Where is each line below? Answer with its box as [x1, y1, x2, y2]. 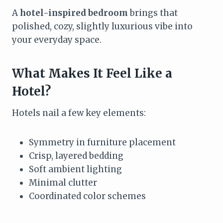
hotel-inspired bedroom [20, 7, 128, 18]
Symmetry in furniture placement [29, 136, 176, 148]
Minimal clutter [29, 177, 97, 188]
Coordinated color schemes [29, 190, 146, 202]
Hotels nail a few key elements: [12, 107, 146, 118]
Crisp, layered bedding [29, 150, 123, 161]
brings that [128, 7, 178, 18]
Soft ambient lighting [29, 163, 122, 175]
